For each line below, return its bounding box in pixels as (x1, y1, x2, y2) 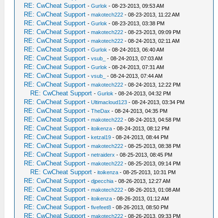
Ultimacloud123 (91, 99, 127, 105)
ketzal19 (91, 134, 111, 140)
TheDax (91, 108, 110, 114)
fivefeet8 (91, 204, 111, 210)
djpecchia (91, 178, 114, 184)
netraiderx (91, 152, 115, 158)
